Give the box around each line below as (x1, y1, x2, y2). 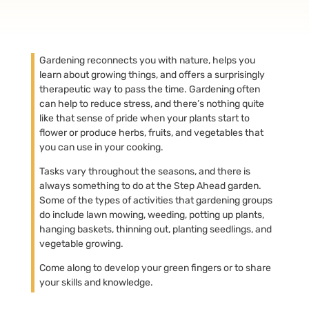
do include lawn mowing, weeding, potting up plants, (39, 208, 264, 221)
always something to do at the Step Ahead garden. (39, 179, 261, 192)
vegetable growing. (39, 237, 123, 250)
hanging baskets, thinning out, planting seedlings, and (39, 223, 272, 235)
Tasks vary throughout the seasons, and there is (39, 165, 250, 177)
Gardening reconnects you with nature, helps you (39, 54, 255, 66)
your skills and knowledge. (39, 276, 153, 288)
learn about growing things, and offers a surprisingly (39, 68, 265, 81)
